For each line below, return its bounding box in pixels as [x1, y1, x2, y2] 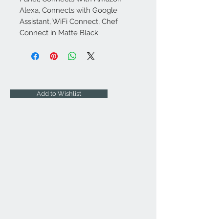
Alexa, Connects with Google [20, 6, 117, 15]
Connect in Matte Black [20, 28, 98, 37]
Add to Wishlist [36, 90, 81, 97]
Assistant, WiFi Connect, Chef [20, 17, 118, 26]
